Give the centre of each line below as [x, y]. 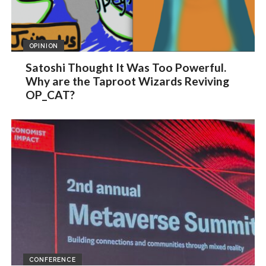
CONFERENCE [52, 260]
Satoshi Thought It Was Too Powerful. [126, 68]
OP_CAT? [50, 95]
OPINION [44, 45]
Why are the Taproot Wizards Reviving [128, 81]
